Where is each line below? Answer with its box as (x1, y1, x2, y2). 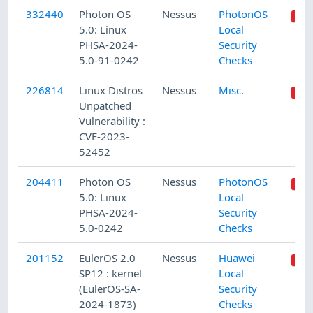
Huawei (219, 251, 256, 265)
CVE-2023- (79, 129, 130, 144)
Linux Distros (79, 83, 143, 98)
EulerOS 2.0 (79, 251, 136, 265)
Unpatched (79, 99, 132, 113)
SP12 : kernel (79, 266, 143, 281)
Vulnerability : (79, 114, 146, 129)
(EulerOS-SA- (79, 282, 141, 296)
